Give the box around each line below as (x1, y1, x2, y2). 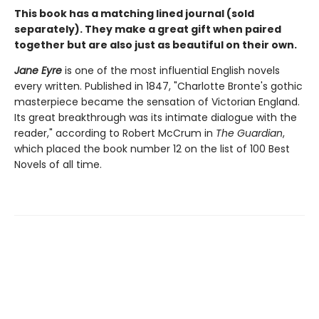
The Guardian (216, 126, 283, 141)
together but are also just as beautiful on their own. (14, 38, 297, 53)
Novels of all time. (14, 157, 102, 172)
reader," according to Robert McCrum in (14, 126, 216, 141)
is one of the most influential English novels (62, 63, 280, 78)
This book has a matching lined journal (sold (14, 6, 254, 21)
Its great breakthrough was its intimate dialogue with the (14, 110, 297, 125)
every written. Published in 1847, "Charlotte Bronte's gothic (14, 79, 303, 94)
